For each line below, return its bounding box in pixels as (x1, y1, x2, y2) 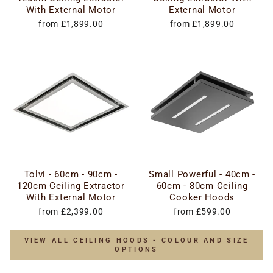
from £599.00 (173, 207, 231, 216)
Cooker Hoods (169, 192, 235, 203)
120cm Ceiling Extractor (16, 180, 125, 191)
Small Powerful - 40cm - (149, 169, 256, 180)
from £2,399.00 (38, 207, 104, 216)
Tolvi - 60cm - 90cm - (24, 169, 118, 180)
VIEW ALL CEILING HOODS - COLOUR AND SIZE (24, 236, 249, 244)
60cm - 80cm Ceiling (156, 180, 248, 191)
